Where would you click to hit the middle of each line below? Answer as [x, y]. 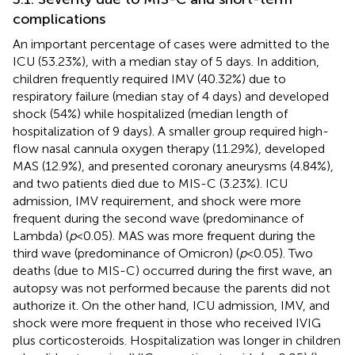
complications [59, 19]
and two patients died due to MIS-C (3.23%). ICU [150, 183]
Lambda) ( [41, 235]
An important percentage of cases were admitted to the [171, 44]
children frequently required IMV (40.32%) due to [149, 78]
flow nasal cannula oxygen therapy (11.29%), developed [169, 148]
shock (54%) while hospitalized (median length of [150, 113]
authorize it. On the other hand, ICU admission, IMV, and [171, 305]
